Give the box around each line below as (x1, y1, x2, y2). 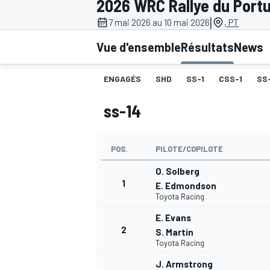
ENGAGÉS (104, 74, 141, 84)
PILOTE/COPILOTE (155, 144, 223, 154)
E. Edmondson (155, 180, 216, 192)
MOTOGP (94, 88, 128, 99)
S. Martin (155, 227, 193, 238)
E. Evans (155, 212, 191, 224)
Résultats (181, 40, 234, 55)
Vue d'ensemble (96, 40, 181, 55)
